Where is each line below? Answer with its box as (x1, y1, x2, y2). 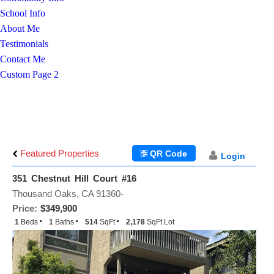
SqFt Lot (147, 218, 174, 226)
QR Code (147, 149, 188, 158)
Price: (12, 203, 37, 213)
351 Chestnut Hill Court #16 (12, 173, 136, 183)
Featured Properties (18, 148, 99, 158)
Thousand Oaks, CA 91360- (12, 188, 124, 199)
